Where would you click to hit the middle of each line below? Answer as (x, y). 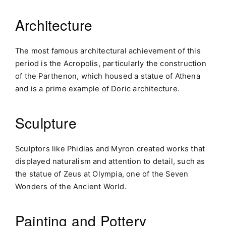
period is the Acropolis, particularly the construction (111, 63)
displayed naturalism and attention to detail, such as (110, 161)
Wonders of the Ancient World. (71, 186)
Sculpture (46, 122)
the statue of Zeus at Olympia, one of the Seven (102, 174)
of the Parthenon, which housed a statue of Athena (108, 76)
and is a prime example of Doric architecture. (98, 89)
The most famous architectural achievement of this (108, 51)
